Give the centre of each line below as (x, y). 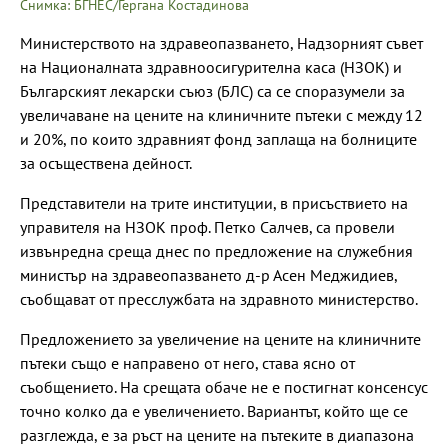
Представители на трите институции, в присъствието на (214, 202)
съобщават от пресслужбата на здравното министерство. (219, 298)
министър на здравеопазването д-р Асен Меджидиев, (208, 274)
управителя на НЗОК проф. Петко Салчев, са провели (207, 226)
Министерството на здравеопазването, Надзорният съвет (221, 42)
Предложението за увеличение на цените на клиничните (220, 338)
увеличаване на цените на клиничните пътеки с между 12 (221, 114)
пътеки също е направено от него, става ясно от (187, 362)
